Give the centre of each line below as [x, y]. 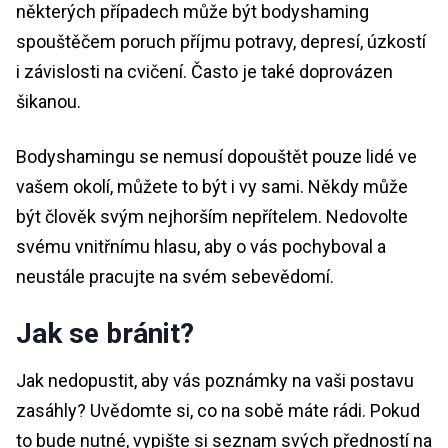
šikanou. [48, 101]
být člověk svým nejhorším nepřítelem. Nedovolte [212, 216]
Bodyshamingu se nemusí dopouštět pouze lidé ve [216, 156]
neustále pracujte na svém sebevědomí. [175, 276]
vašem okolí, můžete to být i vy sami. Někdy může [212, 186]
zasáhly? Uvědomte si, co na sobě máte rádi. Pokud [218, 410]
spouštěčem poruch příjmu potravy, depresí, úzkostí [221, 41]
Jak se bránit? [105, 333]
